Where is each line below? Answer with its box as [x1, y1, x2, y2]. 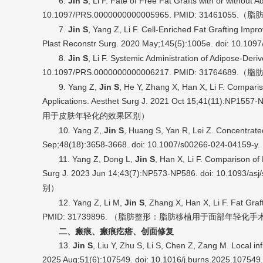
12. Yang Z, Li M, [59, 198, 124, 208]
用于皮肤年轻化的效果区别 [42, 112, 141, 121]
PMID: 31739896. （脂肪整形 [42, 212, 151, 222]
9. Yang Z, [59, 82, 99, 92]
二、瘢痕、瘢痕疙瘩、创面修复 [59, 227, 174, 237]
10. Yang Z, [59, 126, 104, 136]
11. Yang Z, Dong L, [59, 154, 135, 164]
